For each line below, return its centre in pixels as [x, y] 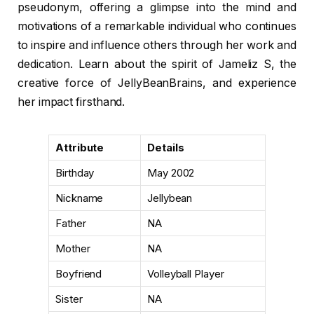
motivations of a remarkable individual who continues [157, 26]
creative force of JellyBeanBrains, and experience [157, 83]
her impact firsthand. [71, 102]
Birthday [75, 173]
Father [71, 223]
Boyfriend [79, 274]
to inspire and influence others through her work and [157, 45]
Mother [73, 248]
